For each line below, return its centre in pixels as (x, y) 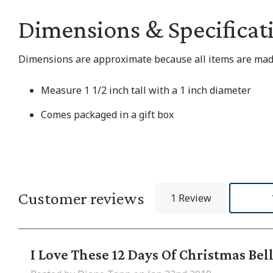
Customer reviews (81, 198)
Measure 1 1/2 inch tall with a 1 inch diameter (146, 90)
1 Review (191, 198)
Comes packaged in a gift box (107, 115)
